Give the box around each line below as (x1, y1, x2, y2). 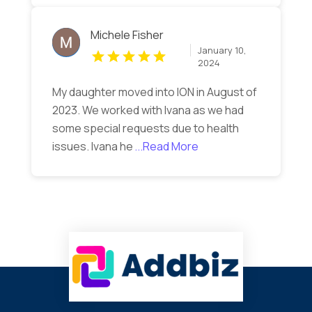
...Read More (134, 139, 198, 155)
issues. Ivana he (52, 139, 133, 155)
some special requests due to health (52, 120, 239, 136)
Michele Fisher (91, 27, 164, 43)
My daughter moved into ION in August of (52, 84, 257, 100)
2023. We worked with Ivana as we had (52, 102, 244, 118)
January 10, (197, 44, 246, 57)
